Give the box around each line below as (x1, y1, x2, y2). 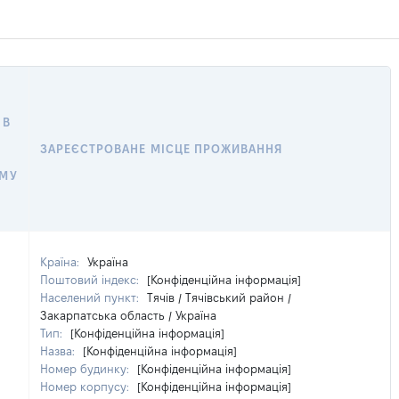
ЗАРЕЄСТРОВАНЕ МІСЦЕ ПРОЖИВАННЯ (40, 142, 283, 155)
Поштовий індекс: (40, 273, 142, 286)
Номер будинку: (40, 362, 133, 375)
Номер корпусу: (40, 380, 133, 393)
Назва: (40, 345, 78, 357)
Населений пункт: (40, 291, 142, 304)
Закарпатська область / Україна (40, 309, 216, 322)
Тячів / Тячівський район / (147, 291, 291, 304)
